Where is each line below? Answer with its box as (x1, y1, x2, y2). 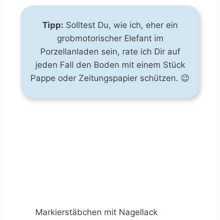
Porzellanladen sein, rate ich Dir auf (40, 46, 180, 56)
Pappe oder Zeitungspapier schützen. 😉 (30, 73, 190, 83)
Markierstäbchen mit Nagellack (35, 207, 158, 218)
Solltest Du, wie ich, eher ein (63, 20, 178, 30)
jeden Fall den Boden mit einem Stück (35, 59, 185, 70)
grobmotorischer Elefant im (56, 33, 164, 43)
